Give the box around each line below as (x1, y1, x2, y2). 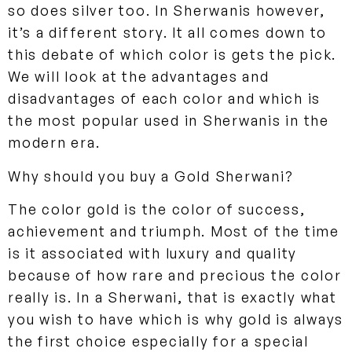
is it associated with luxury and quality (8, 244, 297, 262)
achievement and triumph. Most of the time (8, 222, 339, 240)
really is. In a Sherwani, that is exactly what (8, 288, 337, 306)
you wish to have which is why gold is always (8, 310, 343, 328)
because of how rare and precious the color (8, 266, 342, 284)
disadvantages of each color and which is (8, 90, 321, 108)
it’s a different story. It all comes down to (8, 24, 327, 42)
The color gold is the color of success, (8, 200, 306, 218)
